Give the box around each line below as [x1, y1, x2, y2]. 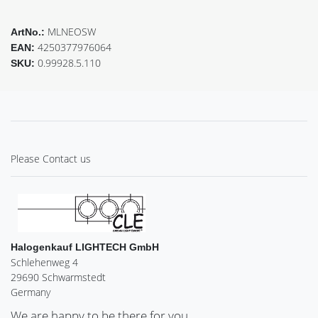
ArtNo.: [11, 26, 48, 38]
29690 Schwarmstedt [11, 270, 106, 284]
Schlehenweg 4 [11, 255, 78, 269]
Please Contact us [11, 152, 91, 166]
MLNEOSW [48, 25, 96, 39]
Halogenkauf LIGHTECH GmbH [11, 241, 159, 253]
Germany [11, 285, 50, 299]
